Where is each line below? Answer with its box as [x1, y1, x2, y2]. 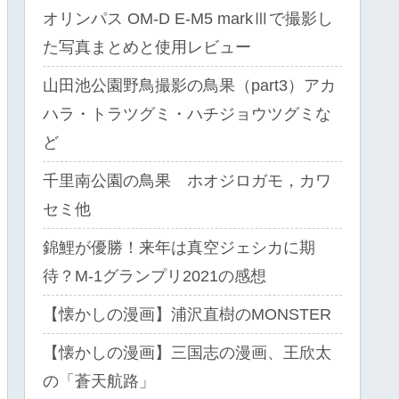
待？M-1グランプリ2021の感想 [43, 266, 266, 285]
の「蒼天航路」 [43, 371, 155, 390]
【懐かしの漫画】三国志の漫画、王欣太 [43, 343, 331, 362]
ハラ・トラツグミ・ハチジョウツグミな [43, 104, 331, 123]
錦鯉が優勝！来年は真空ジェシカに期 [43, 238, 315, 256]
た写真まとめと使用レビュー [43, 37, 251, 56]
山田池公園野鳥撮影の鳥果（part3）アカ [43, 76, 336, 94]
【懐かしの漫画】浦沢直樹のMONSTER [43, 305, 331, 323]
